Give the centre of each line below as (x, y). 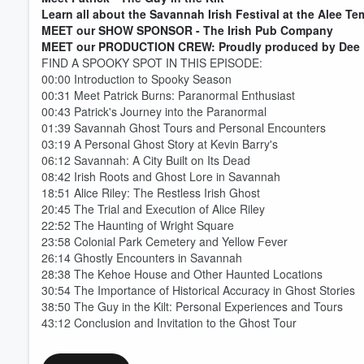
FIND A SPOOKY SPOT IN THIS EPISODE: (152, 63)
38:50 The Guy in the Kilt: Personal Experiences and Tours (192, 306)
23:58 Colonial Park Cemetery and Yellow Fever (165, 241)
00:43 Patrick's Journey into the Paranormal (154, 111)
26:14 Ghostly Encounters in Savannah (142, 258)
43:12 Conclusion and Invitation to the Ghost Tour (169, 323)
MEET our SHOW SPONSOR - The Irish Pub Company (187, 30)
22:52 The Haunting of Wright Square (138, 225)
